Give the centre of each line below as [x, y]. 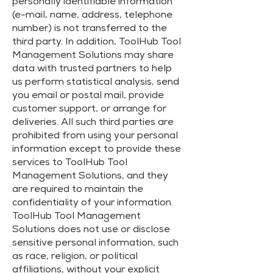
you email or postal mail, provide [88, 96]
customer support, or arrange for [89, 110]
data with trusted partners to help [92, 69]
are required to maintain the [78, 190]
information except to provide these [97, 150]
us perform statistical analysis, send [96, 83]
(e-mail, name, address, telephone [92, 16]
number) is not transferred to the [90, 29]
